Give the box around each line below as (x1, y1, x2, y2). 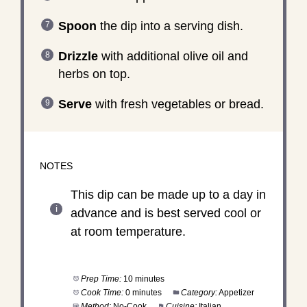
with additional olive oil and (97, 49, 248, 63)
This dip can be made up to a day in (70, 187, 266, 201)
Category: (181, 287, 218, 297)
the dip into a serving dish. (96, 19, 243, 33)
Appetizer (219, 287, 255, 297)
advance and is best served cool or (70, 206, 261, 220)
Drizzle (58, 49, 98, 63)
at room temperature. (70, 224, 186, 238)
